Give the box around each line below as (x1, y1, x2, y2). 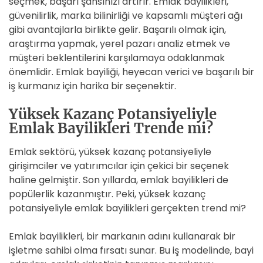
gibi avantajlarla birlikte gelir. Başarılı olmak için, (9, 23, 226, 36)
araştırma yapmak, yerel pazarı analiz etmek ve (9, 37, 230, 50)
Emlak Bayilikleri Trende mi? (9, 119, 213, 137)
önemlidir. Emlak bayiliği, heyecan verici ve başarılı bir (9, 65, 254, 79)
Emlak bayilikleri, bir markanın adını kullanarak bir (9, 230, 235, 243)
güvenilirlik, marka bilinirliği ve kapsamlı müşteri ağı (9, 9, 242, 22)
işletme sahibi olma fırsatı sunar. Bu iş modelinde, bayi (9, 244, 254, 257)
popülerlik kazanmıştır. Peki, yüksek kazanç (9, 187, 205, 201)
